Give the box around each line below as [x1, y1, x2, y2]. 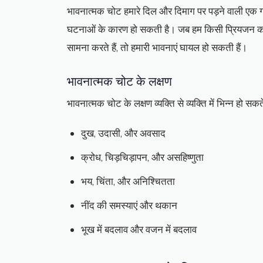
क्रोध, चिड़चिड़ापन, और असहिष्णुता [81, 151, 204, 165]
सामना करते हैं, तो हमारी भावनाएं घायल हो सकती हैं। [67, 41, 247, 55]
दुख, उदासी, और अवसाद [81, 127, 166, 141]
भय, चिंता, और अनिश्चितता [81, 175, 175, 189]
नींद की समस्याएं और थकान [81, 199, 177, 213]
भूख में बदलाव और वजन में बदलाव [81, 223, 197, 237]
